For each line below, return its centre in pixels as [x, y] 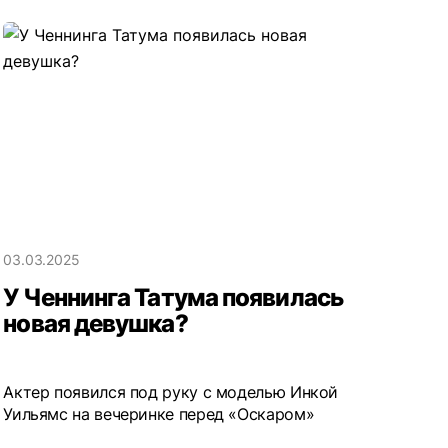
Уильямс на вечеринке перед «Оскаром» [159, 413]
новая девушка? [95, 323]
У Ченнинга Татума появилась [173, 297]
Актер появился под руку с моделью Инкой [171, 391]
